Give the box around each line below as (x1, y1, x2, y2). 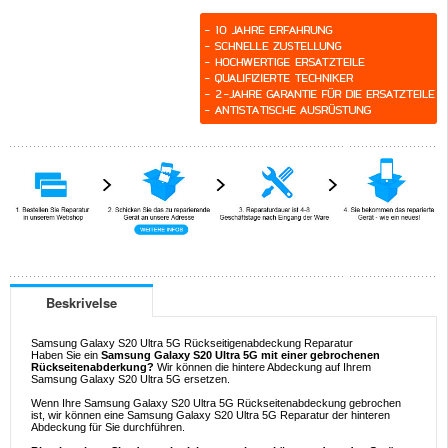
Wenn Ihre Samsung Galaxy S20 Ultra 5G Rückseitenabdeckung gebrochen (31, 396, 401, 409)
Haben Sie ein (31, 348, 101, 361)
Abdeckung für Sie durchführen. (31, 420, 185, 433)
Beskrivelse (46, 292, 117, 312)
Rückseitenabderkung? (31, 360, 157, 373)
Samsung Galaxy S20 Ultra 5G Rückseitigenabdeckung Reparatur (31, 336, 353, 349)
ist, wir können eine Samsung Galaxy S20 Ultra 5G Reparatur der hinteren (31, 408, 390, 421)
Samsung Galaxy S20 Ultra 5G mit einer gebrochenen (101, 348, 380, 361)
